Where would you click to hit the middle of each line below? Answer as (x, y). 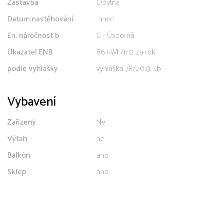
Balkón (19, 155)
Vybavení (32, 102)
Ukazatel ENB (30, 52)
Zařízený (22, 122)
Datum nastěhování (40, 19)
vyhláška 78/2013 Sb (129, 69)
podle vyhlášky (33, 69)
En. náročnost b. (34, 36)
